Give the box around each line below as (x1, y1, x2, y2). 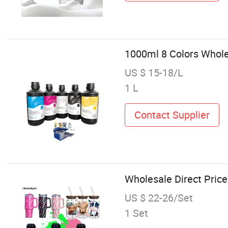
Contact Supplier (134, 107, 210, 122)
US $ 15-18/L (124, 66, 183, 80)
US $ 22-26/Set (124, 190, 193, 205)
